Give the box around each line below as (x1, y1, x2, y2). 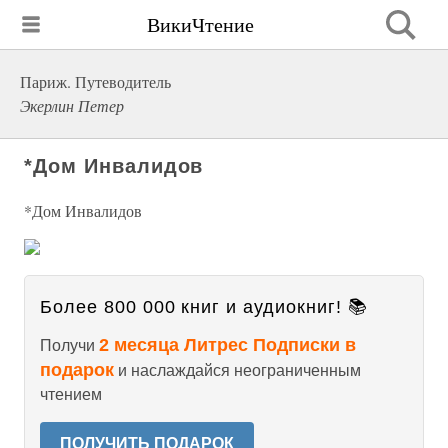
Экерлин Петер (20, 95, 124, 116)
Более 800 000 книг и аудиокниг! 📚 (40, 297, 368, 317)
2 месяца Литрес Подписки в (99, 335, 356, 355)
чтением (40, 386, 102, 403)
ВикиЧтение (147, 10, 254, 38)
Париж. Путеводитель (20, 71, 171, 92)
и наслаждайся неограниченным (114, 362, 361, 379)
